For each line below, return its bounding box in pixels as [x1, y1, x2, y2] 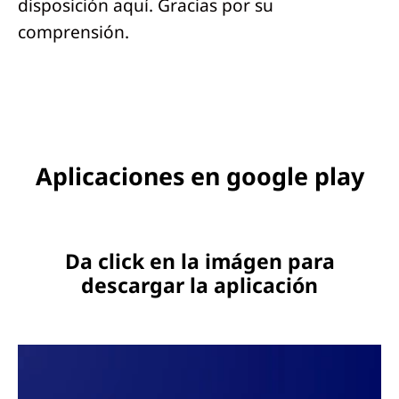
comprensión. [18, 19, 129, 44]
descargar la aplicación [81, 270, 318, 299]
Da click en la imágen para [64, 246, 335, 275]
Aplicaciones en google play [35, 159, 364, 193]
